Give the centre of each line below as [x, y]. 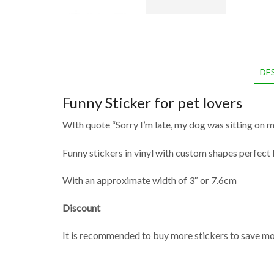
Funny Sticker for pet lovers [152, 102]
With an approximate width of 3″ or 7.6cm [150, 180]
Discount [81, 207]
